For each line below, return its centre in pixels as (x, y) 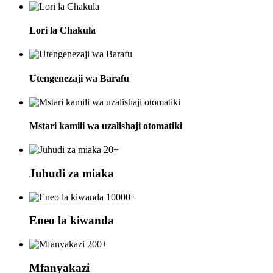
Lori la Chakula (62, 30)
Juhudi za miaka (72, 174)
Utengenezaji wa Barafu (79, 78)
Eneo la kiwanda (72, 221)
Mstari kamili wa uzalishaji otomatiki (106, 126)
